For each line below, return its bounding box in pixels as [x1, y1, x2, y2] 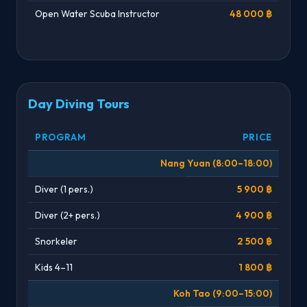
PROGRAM [35, 130, 86, 143]
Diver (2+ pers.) [35, 208, 100, 221]
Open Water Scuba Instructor [35, 7, 160, 20]
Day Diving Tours [28, 95, 130, 112]
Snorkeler [35, 234, 77, 247]
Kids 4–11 [35, 260, 73, 273]
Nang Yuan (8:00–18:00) [160, 156, 272, 169]
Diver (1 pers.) [35, 182, 93, 195]
